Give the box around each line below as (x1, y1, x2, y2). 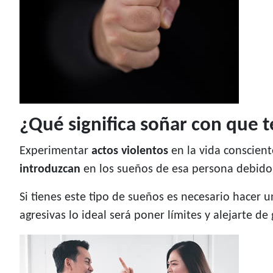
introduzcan (19, 163, 80, 176)
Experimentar (19, 145, 91, 158)
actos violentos (91, 145, 168, 158)
